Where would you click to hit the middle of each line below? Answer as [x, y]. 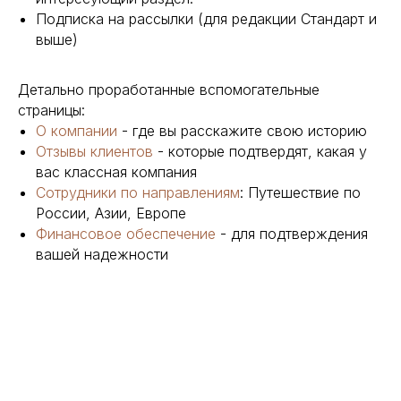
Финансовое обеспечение [126, 234]
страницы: [51, 111]
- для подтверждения [292, 234]
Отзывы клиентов [94, 152]
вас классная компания [116, 172]
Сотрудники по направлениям [138, 193]
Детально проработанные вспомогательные [169, 90]
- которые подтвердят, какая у [260, 152]
